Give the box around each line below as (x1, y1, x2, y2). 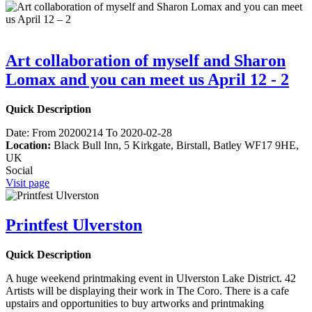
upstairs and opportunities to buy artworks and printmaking (6, 297, 264, 310)
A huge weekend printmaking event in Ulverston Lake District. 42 (6, 272, 296, 285)
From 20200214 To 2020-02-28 (32, 127, 172, 139)
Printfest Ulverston (6, 216, 142, 235)
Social (6, 164, 33, 177)
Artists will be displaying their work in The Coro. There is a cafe (6, 285, 289, 297)
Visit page (6, 177, 49, 189)
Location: (6, 139, 51, 152)
